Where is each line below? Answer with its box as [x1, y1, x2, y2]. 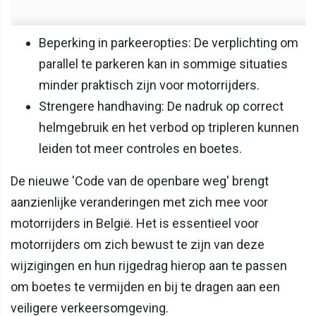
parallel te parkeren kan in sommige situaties [39, 56, 288, 72]
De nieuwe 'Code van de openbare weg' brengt [11, 174, 269, 189]
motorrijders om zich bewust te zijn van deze [11, 237, 265, 253]
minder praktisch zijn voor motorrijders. [39, 78, 260, 93]
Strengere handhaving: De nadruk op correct [39, 99, 284, 114]
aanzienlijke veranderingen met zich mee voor [11, 195, 268, 210]
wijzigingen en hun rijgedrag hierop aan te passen [11, 258, 287, 274]
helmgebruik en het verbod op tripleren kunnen [39, 120, 299, 135]
